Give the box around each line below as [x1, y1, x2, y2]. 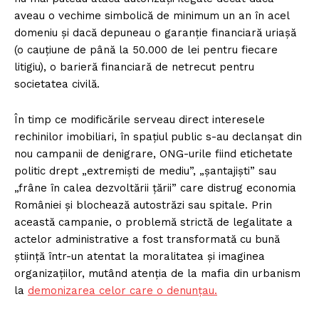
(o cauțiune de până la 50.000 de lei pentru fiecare [14, 43, 278, 56]
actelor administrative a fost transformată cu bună [14, 232, 280, 246]
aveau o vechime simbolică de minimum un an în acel [14, 9, 289, 22]
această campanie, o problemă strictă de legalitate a [14, 215, 293, 229]
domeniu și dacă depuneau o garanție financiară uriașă [14, 26, 296, 39]
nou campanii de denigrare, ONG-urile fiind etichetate [14, 147, 293, 160]
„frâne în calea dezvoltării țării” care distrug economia [14, 181, 296, 194]
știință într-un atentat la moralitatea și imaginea [14, 249, 265, 263]
